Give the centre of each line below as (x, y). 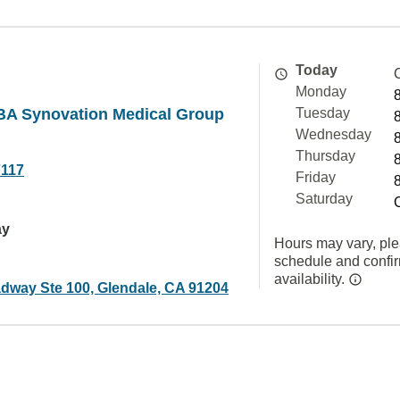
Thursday (325, 156)
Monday (321, 92)
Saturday (324, 199)
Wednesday (333, 134)
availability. (311, 279)
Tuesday (323, 113)
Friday (316, 177)
